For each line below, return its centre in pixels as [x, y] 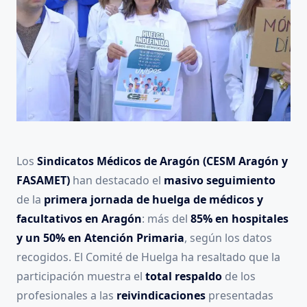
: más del [166, 219]
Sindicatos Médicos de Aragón [119, 161]
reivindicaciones [161, 296]
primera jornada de [98, 200]
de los [239, 277]
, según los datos [228, 238]
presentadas [240, 296]
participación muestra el [81, 277]
